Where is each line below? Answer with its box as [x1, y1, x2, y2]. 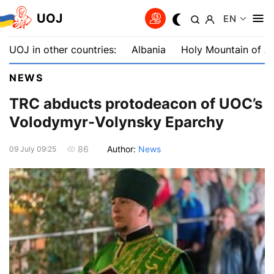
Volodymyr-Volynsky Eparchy [9, 113, 224, 131]
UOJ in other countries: [9, 43, 116, 56]
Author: [107, 143, 138, 154]
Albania [131, 43, 166, 56]
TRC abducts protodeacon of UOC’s [9, 95, 262, 113]
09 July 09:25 [9, 144, 56, 154]
